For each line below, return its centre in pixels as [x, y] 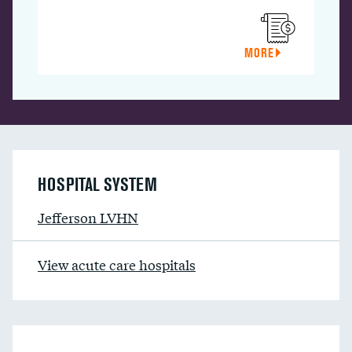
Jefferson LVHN [88, 217]
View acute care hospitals [117, 264]
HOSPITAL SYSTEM [97, 184]
